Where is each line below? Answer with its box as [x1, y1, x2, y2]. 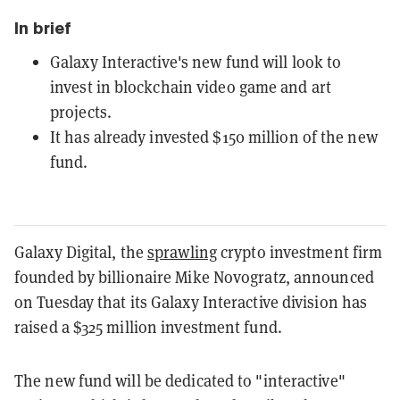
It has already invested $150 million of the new [50, 127, 378, 148]
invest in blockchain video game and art [50, 77, 331, 98]
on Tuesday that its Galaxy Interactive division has [14, 292, 368, 313]
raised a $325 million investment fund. [14, 317, 282, 338]
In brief [14, 19, 71, 38]
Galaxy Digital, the [14, 242, 147, 263]
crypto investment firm [216, 242, 383, 263]
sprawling [147, 242, 217, 263]
